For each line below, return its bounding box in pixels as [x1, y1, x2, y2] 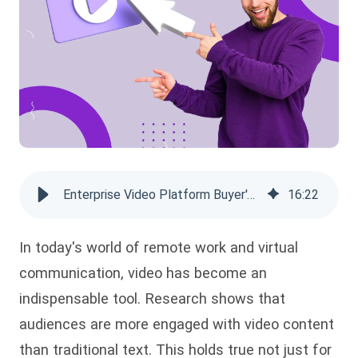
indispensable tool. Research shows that [19, 290, 285, 308]
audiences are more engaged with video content [19, 316, 334, 333]
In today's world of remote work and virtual [19, 239, 298, 257]
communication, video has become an [19, 265, 267, 282]
